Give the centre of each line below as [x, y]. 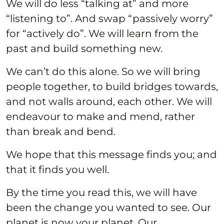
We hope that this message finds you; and [111, 154]
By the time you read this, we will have [101, 192]
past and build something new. [84, 48]
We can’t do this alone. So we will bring [103, 71]
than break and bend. [61, 131]
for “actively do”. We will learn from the [102, 33]
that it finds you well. [57, 169]
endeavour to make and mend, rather [100, 116]
